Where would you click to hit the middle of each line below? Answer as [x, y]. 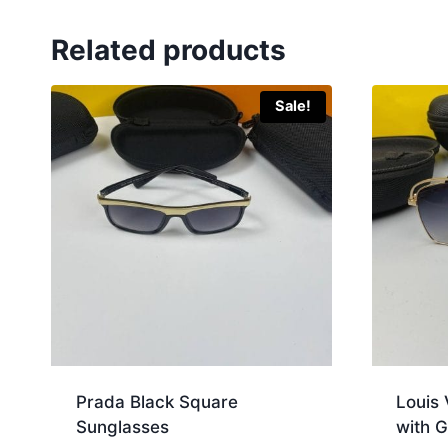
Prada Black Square [156, 401]
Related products [168, 50]
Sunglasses [122, 426]
